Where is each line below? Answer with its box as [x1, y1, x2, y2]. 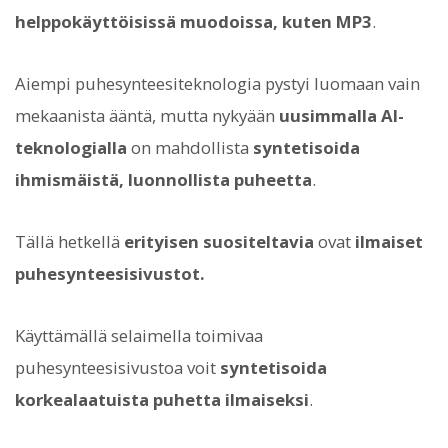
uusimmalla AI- [279, 103, 404, 127]
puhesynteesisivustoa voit [15, 356, 220, 380]
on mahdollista [127, 135, 253, 159]
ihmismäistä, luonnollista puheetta [15, 167, 312, 191]
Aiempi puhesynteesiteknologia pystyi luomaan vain [15, 71, 420, 95]
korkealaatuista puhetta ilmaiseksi [15, 388, 309, 412]
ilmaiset [355, 230, 423, 254]
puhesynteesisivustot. [15, 262, 205, 286]
